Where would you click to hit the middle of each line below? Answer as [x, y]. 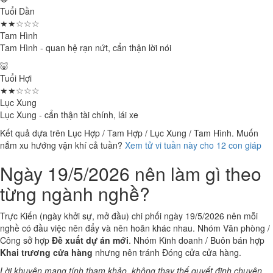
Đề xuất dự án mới [90, 240]
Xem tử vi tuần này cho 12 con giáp [193, 145]
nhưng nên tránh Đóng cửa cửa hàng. [167, 252]
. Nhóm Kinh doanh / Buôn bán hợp [197, 240]
